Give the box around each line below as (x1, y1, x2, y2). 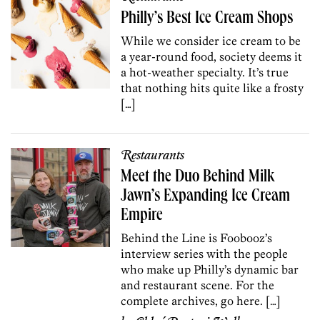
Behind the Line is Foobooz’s (121, 230, 273, 245)
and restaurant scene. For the (121, 277, 275, 292)
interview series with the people (121, 246, 289, 261)
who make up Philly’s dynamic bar (121, 261, 299, 276)
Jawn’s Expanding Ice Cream (121, 188, 291, 206)
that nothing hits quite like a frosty (121, 80, 304, 95)
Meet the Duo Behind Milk (121, 169, 275, 186)
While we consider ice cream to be (121, 33, 301, 48)
